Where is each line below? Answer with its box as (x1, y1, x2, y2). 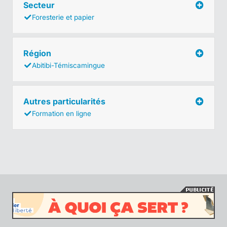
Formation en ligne (32, 109, 91, 118)
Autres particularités (23, 96, 107, 106)
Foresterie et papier (32, 13, 94, 21)
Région (23, 48, 53, 58)
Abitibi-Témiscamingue (32, 61, 105, 69)
